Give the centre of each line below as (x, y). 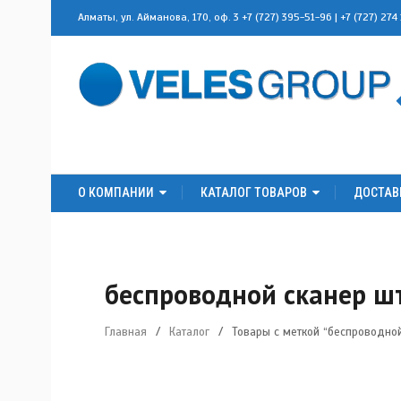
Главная (126, 332)
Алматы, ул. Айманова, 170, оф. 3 (160, 17)
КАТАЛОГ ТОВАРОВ (254, 192)
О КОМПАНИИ (116, 192)
